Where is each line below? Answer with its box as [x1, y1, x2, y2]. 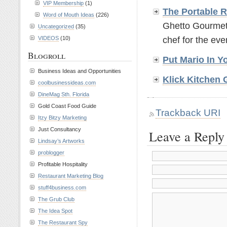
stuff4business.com [38, 184, 86, 191]
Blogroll [28, 50, 65, 61]
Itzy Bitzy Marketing [38, 115, 87, 121]
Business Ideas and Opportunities [38, 68, 121, 74]
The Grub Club [38, 196, 74, 202]
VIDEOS [38, 35, 59, 41]
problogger [38, 149, 64, 156]
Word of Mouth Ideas [43, 12, 94, 18]
